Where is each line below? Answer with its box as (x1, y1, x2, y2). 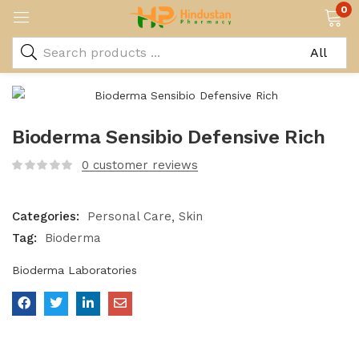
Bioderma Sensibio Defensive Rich (12, 126, 325, 148)
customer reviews (89, 158, 198, 172)
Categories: (12, 209, 83, 224)
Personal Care (87, 209, 171, 224)
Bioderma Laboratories (12, 264, 137, 276)
